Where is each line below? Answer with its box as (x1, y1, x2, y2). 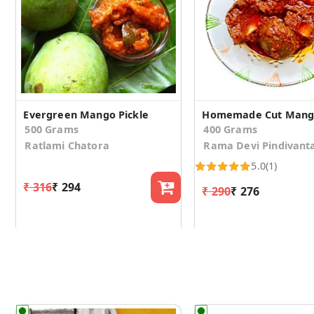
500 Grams (25, 122, 78, 136)
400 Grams (203, 122, 257, 136)
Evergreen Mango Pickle (23, 107, 149, 121)
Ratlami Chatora (25, 138, 109, 152)
